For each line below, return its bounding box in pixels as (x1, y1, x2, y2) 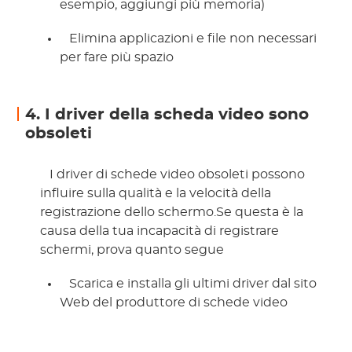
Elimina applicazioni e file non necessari (66, 32, 317, 46)
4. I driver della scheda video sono (25, 107, 310, 123)
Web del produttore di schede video (60, 296, 291, 310)
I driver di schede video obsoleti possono (46, 168, 306, 181)
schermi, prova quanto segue (40, 244, 228, 257)
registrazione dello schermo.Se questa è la (40, 206, 304, 219)
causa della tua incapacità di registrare (40, 225, 280, 238)
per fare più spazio (60, 51, 178, 64)
